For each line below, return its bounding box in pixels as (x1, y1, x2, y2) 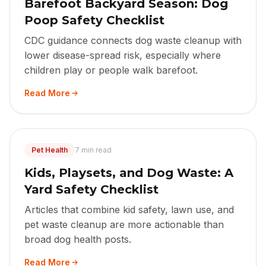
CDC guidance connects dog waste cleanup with (24, 34, 242, 47)
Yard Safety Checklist (24, 182, 159, 197)
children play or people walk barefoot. (24, 64, 198, 77)
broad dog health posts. (24, 233, 131, 246)
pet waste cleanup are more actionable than (24, 218, 224, 231)
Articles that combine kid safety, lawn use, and (24, 204, 234, 216)
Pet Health (31, 145, 68, 155)
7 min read (75, 145, 112, 155)
